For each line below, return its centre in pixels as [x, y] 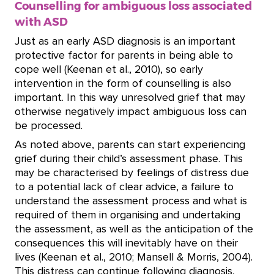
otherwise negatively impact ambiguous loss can [131, 112]
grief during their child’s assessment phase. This [129, 159]
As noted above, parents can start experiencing [130, 145]
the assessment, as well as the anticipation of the [134, 229]
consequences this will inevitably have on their [126, 243]
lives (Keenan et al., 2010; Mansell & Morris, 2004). [134, 257]
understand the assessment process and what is [131, 201]
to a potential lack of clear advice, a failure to [124, 187]
